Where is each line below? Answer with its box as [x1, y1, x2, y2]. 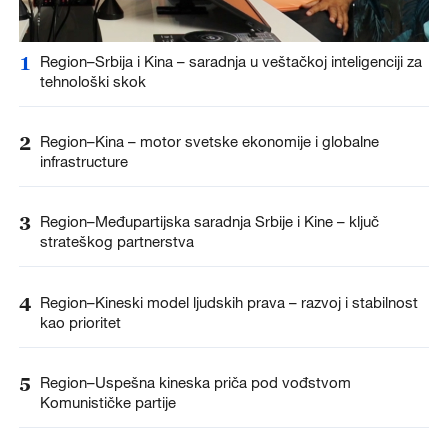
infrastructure [39, 152, 128, 171]
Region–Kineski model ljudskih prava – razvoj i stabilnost [39, 292, 418, 311]
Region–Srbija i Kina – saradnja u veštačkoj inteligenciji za [39, 52, 422, 71]
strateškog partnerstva [39, 232, 194, 251]
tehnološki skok [39, 72, 146, 91]
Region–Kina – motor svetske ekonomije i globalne [39, 132, 379, 151]
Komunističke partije [39, 392, 176, 411]
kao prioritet [39, 312, 121, 331]
